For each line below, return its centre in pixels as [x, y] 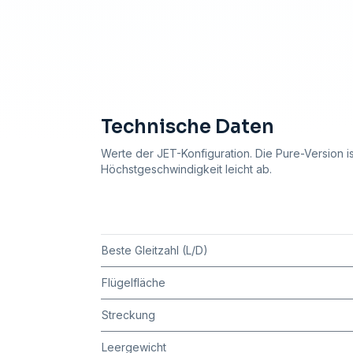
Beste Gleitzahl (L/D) [155, 251]
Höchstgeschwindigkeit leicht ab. [186, 169]
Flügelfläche [134, 283]
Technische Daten [188, 127]
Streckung [128, 315]
